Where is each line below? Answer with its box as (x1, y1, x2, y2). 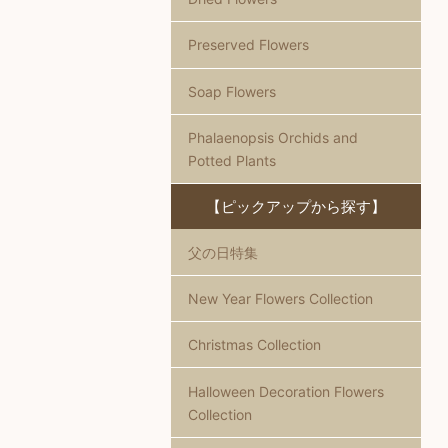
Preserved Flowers (187, 36, 309, 54)
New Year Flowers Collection (187, 289, 373, 307)
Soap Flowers (187, 82, 276, 100)
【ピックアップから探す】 (206, 197, 386, 217)
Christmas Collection (187, 336, 321, 354)
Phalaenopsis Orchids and (187, 129, 358, 147)
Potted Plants (187, 152, 276, 170)
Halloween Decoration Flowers (187, 382, 384, 400)
